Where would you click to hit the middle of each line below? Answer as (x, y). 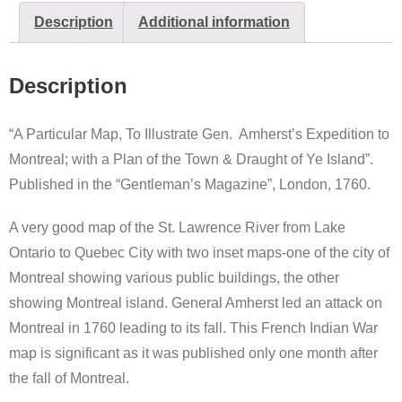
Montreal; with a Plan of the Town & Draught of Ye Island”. (191, 159)
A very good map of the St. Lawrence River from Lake (177, 227)
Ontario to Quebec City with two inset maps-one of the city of (199, 252)
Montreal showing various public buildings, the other (174, 277)
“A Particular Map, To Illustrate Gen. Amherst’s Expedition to (199, 134)
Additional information (214, 22)
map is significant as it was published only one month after (193, 353)
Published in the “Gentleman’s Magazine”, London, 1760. (190, 184)
